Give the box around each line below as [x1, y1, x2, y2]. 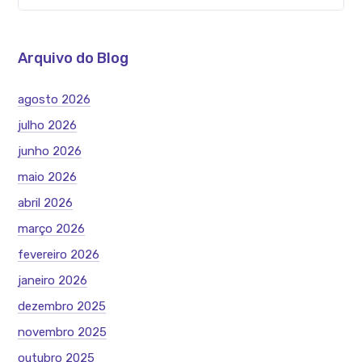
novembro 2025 [18, 324, 107, 339]
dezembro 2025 [18, 298, 107, 314]
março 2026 [18, 221, 86, 236]
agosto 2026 [18, 91, 91, 107]
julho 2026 [18, 117, 78, 133]
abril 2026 [18, 195, 74, 210]
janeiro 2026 [18, 272, 88, 288]
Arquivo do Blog [18, 48, 129, 67]
